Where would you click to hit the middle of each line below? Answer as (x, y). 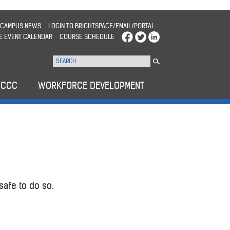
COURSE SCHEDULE (87, 37)
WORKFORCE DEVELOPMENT (91, 86)
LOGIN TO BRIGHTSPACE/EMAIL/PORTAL (101, 26)
